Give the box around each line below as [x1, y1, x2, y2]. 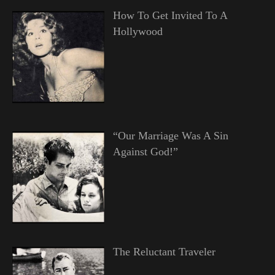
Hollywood [112, 25, 163, 38]
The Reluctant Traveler [112, 246, 215, 258]
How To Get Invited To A [112, 9, 227, 22]
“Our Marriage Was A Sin [112, 130, 228, 142]
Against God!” [112, 145, 178, 158]
